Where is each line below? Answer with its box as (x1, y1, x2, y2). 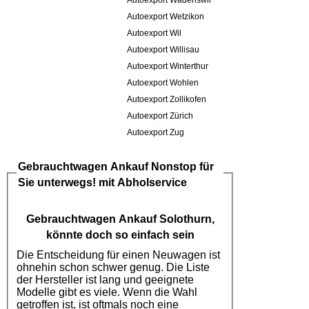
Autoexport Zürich (127, 111, 193, 121)
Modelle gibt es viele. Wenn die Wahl (17, 286, 197, 299)
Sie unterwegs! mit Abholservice (18, 176, 187, 188)
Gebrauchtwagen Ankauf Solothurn (26, 213, 212, 226)
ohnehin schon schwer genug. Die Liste (17, 261, 210, 274)
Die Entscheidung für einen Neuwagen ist (17, 249, 220, 261)
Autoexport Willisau (127, 45, 199, 55)
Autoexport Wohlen (127, 78, 199, 88)
